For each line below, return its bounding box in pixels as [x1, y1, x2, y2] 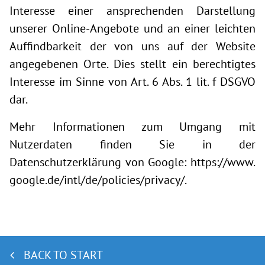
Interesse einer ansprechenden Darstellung [9, 3, 256, 18]
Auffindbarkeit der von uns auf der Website [9, 38, 256, 54]
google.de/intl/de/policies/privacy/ [9, 172, 185, 188]
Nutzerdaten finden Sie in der [9, 137, 256, 152]
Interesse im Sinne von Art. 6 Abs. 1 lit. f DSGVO [9, 74, 256, 89]
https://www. [190, 154, 256, 170]
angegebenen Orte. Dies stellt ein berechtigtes [9, 56, 256, 72]
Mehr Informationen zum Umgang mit [9, 119, 256, 134]
